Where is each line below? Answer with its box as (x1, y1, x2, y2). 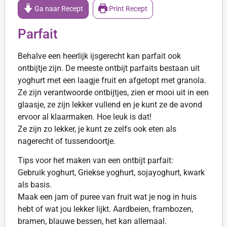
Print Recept (107, 4, 148, 13)
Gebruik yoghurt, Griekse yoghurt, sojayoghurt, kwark (18, 168, 205, 177)
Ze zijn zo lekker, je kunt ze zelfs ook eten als (18, 124, 176, 134)
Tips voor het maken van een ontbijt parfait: (18, 156, 173, 165)
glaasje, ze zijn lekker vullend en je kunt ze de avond (18, 99, 202, 109)
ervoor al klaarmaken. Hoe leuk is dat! (18, 111, 152, 122)
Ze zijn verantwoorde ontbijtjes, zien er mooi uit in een (18, 87, 209, 97)
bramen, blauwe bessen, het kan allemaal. (18, 216, 167, 226)
